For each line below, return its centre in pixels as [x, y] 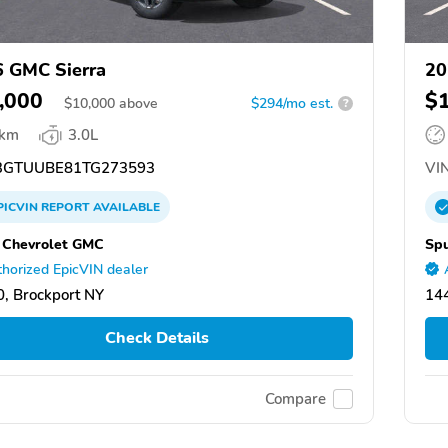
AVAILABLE [125, 206]
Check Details [156, 338]
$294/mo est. [292, 103]
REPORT [65, 206]
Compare [295, 399]
